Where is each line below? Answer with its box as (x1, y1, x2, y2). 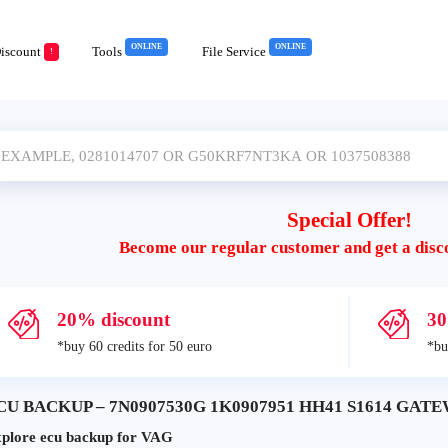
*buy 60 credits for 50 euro (57, 339, 212, 354)
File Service (202, 44, 269, 59)
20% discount (56, 309, 170, 330)
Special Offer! (286, 208, 412, 232)
